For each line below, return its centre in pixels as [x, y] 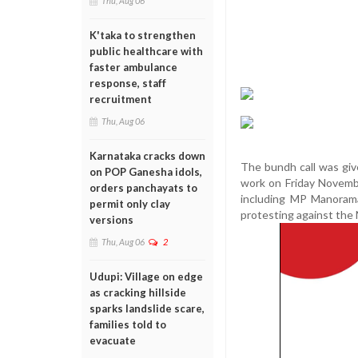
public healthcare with [146, 51]
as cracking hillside [138, 292]
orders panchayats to [143, 188]
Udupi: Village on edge [146, 276]
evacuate [113, 340]
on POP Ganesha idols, [146, 172]
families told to [128, 324]
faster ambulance [133, 67]
